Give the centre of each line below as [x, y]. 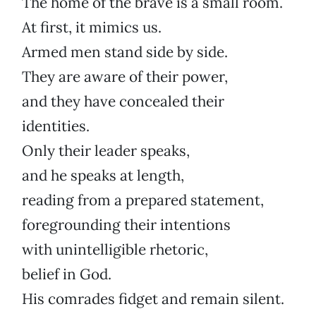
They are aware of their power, [125, 77]
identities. [56, 126]
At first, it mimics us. [92, 28]
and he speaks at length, [103, 176]
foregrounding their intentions [126, 225]
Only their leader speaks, [106, 151]
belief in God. [67, 274]
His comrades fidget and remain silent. [153, 299]
